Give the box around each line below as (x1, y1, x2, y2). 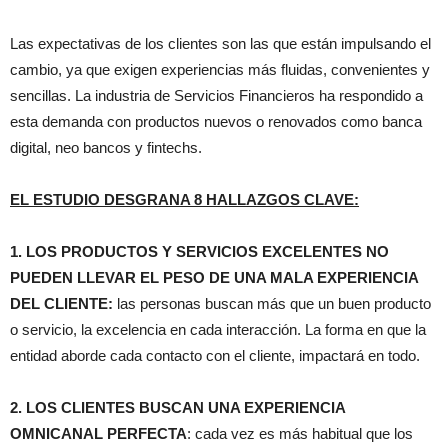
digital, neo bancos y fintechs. (10, 139, 202, 157)
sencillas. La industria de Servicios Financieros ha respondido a (10, 87, 423, 105)
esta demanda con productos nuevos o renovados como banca (10, 113, 422, 131)
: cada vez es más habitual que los (187, 425, 413, 443)
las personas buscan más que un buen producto (113, 295, 431, 313)
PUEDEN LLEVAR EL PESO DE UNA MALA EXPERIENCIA (10, 269, 418, 287)
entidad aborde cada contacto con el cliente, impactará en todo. (10, 347, 420, 365)
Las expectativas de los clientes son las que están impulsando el (10, 35, 431, 53)
